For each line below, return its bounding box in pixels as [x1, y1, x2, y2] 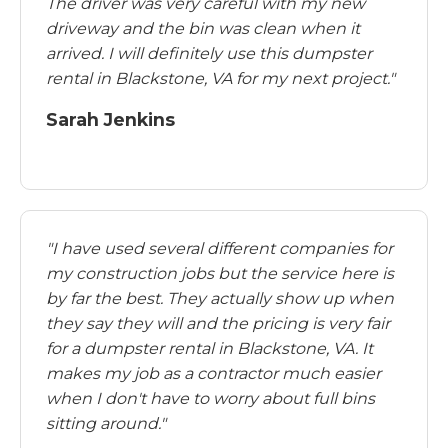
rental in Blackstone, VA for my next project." [46, 69, 395, 88]
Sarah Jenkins [46, 109, 175, 130]
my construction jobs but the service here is [46, 264, 394, 283]
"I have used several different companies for [46, 239, 393, 258]
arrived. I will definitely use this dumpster [46, 44, 372, 63]
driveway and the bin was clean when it [46, 19, 360, 38]
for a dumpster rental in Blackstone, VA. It [46, 339, 373, 358]
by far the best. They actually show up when [46, 289, 394, 308]
